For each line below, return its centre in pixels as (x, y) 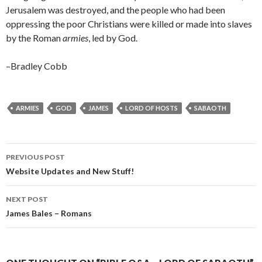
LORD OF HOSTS (151, 108)
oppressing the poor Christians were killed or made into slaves (129, 24)
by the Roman (34, 38)
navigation (42, 173)
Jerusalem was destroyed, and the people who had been (116, 10)
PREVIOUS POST (35, 157)
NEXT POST (27, 199)
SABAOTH (210, 108)
